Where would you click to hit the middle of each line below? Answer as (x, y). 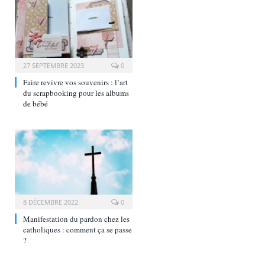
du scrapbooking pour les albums (76, 93)
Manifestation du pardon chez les (76, 219)
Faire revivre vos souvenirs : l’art (75, 82)
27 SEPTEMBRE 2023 (54, 65)
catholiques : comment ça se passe (77, 230)
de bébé (35, 103)
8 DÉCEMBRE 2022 (51, 202)
